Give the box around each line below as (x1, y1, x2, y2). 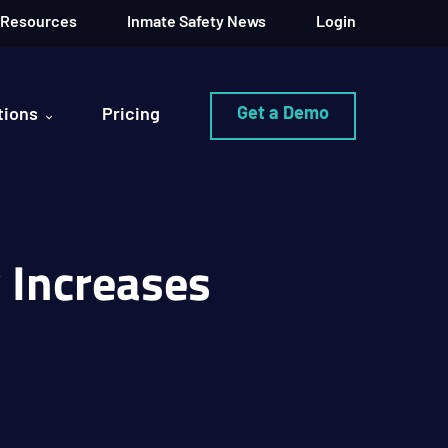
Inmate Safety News (127, 15, 266, 31)
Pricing (102, 106, 160, 125)
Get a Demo (237, 105, 329, 124)
